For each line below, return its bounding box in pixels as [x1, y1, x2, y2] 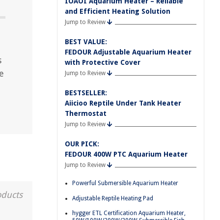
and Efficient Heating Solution [65, 7, 170, 15]
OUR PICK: [65, 140, 99, 148]
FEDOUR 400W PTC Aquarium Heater [65, 150, 188, 158]
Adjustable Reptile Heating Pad [72, 194, 153, 202]
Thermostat [65, 110, 107, 117]
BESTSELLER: [65, 89, 107, 97]
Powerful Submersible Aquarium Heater [72, 180, 178, 187]
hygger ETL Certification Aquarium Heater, [72, 210, 186, 217]
